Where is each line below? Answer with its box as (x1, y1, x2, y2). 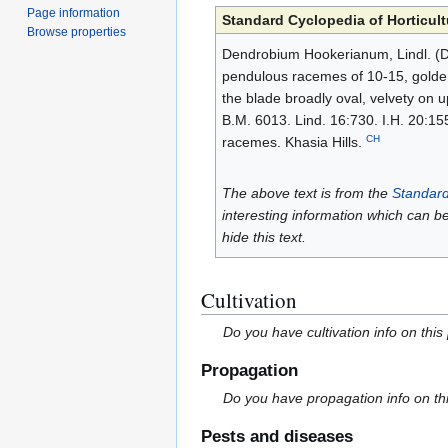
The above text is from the (221, 185, 392, 202)
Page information (27, 5, 121, 20)
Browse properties (27, 24, 127, 39)
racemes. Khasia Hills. (221, 134, 366, 151)
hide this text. (221, 229, 306, 246)
